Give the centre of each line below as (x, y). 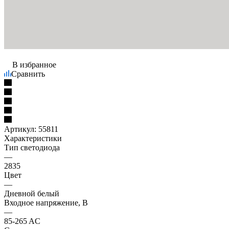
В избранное (34, 64)
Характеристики (33, 138)
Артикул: (20, 129)
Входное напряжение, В (46, 202)
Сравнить (28, 74)
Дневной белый (32, 193)
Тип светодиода (32, 147)
